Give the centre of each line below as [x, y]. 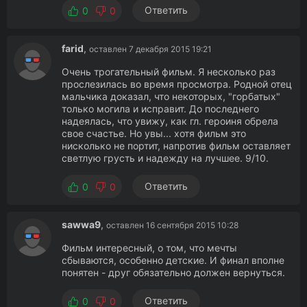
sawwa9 [81, 224]
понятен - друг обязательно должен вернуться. [173, 272]
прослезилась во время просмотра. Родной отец [177, 84]
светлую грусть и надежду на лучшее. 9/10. [165, 158]
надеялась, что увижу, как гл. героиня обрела [170, 121]
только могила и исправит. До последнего [160, 109]
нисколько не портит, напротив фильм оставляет [176, 146]
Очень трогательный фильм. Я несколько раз [169, 72]
